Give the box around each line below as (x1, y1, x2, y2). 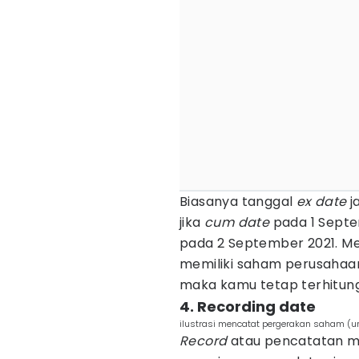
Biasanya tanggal (179, 192, 296, 211)
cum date (204, 213, 270, 232)
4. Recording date (179, 296, 316, 317)
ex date (296, 192, 347, 211)
